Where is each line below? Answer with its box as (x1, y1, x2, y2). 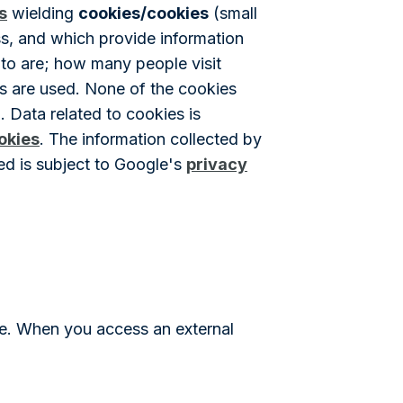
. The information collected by (40, 130, 262, 149)
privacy (186, 155, 247, 175)
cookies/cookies (78, 4, 209, 23)
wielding (7, 4, 78, 23)
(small (209, 4, 257, 23)
